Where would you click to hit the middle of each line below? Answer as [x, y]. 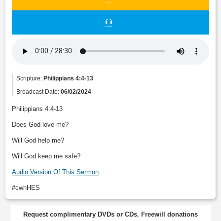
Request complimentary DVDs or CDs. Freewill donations [110, 215]
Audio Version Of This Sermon [55, 172]
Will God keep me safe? [46, 156]
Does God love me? [40, 124]
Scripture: [30, 78]
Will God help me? [38, 140]
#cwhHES [26, 187]
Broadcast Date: [39, 91]
